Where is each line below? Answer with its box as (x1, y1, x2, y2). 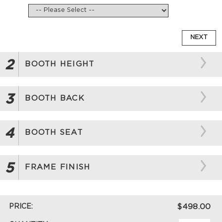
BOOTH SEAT (25, 129, 83, 137)
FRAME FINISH (25, 163, 91, 171)
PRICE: (9, 203, 33, 211)
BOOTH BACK (25, 95, 84, 103)
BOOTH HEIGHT (25, 60, 95, 68)
